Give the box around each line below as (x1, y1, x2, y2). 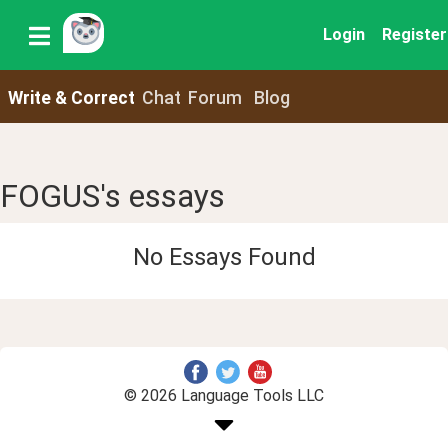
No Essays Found (132, 242, 316, 271)
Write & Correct (7, 87, 135, 108)
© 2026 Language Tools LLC (124, 385, 324, 405)
